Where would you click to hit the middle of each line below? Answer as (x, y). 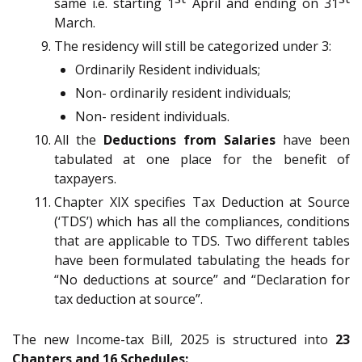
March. (75, 23)
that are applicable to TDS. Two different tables (202, 241)
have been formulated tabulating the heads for (202, 261)
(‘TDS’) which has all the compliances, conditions (202, 222)
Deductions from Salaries (189, 140)
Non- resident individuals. (152, 117)
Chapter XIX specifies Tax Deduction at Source (202, 202)
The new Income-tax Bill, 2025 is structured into (174, 340)
